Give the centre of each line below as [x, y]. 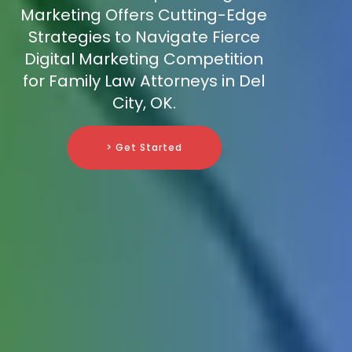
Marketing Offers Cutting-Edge [144, 15]
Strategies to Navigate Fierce [144, 37]
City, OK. [144, 103]
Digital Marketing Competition [144, 59]
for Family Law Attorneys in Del [144, 81]
